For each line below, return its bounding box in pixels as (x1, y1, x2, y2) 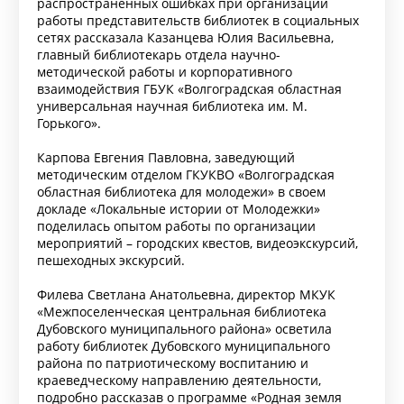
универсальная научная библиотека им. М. (37, 96, 308, 115)
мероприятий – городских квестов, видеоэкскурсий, (37, 234, 358, 252)
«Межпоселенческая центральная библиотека (37, 302, 326, 320)
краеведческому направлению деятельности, (37, 371, 321, 389)
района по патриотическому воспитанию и (37, 353, 308, 372)
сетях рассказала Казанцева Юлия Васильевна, (37, 28, 334, 46)
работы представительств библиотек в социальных (37, 11, 359, 29)
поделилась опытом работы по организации (37, 216, 316, 234)
